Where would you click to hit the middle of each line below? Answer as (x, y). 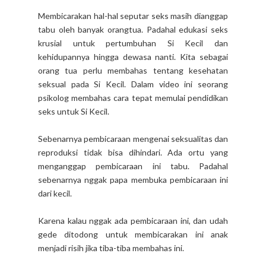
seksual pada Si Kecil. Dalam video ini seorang (133, 84)
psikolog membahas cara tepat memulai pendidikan (133, 98)
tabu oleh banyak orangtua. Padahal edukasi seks (133, 30)
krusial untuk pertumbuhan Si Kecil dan (133, 43)
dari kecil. (55, 194)
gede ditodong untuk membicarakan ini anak (133, 235)
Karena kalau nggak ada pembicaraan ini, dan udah (133, 221)
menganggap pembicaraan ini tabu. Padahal (133, 166)
